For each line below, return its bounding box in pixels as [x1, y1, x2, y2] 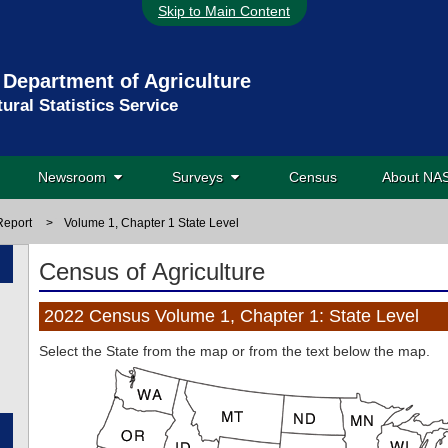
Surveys [172, 169, 231, 185]
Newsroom [38, 169, 114, 185]
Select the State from [39, 343, 176, 359]
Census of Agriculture [39, 258, 265, 285]
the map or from [176, 343, 282, 359]
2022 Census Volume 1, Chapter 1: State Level [44, 306, 419, 326]
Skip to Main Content [158, 3, 290, 19]
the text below [282, 343, 374, 359]
